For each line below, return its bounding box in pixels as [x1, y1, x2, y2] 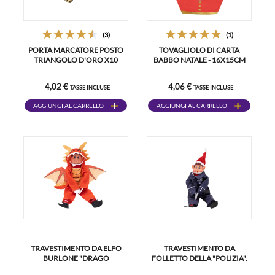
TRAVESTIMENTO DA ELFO [30, 244, 122, 253]
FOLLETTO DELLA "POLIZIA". [151, 254, 247, 263]
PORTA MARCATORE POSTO [28, 45, 123, 55]
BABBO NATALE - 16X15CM [153, 55, 246, 64]
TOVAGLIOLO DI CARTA [159, 45, 239, 55]
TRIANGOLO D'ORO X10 [34, 55, 118, 64]
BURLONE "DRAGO [42, 254, 109, 263]
